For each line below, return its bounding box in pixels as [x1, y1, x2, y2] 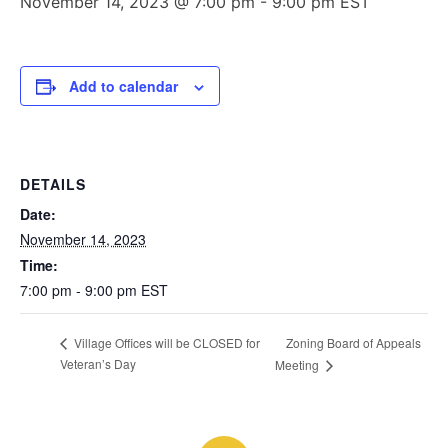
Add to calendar [69, 76, 178, 96]
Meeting [274, 355, 322, 373]
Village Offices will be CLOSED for [71, 334, 260, 352]
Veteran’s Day [60, 354, 136, 372]
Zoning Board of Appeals [285, 334, 421, 352]
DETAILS [20, 173, 86, 194]
